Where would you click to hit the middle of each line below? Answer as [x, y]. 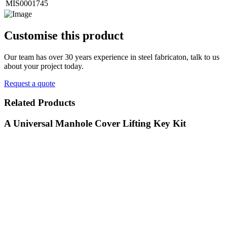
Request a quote [30, 83]
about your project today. [44, 66]
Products [55, 103]
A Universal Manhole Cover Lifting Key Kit [95, 123]
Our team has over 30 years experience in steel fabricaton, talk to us [112, 57]
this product [91, 35]
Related [20, 103]
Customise [31, 35]
